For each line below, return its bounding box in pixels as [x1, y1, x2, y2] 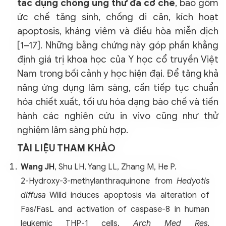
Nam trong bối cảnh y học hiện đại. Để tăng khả [17, 67, 218, 79]
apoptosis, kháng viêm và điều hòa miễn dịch [17, 25, 218, 37]
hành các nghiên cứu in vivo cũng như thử [17, 109, 218, 122]
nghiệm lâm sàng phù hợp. [17, 124, 128, 136]
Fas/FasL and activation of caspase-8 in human [21, 204, 209, 214]
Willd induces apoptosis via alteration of [45, 190, 209, 200]
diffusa [21, 190, 45, 200]
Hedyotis [177, 176, 209, 186]
